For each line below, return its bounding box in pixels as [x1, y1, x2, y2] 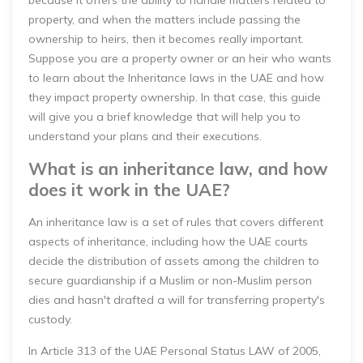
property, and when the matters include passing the [28, 12, 301, 27]
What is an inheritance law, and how [28, 158, 328, 179]
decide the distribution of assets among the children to [28, 254, 319, 268]
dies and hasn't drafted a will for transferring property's [28, 293, 325, 307]
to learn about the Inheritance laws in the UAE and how [28, 70, 324, 85]
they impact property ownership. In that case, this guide [28, 90, 321, 105]
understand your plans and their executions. [28, 129, 262, 143]
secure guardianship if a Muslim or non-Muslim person [28, 273, 312, 288]
